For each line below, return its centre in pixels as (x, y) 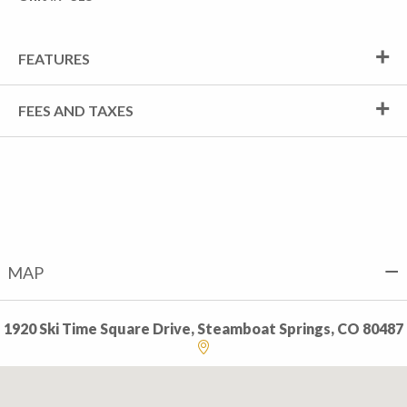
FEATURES (54, 59)
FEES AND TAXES (76, 110)
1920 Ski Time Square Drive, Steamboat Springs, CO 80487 (203, 328)
